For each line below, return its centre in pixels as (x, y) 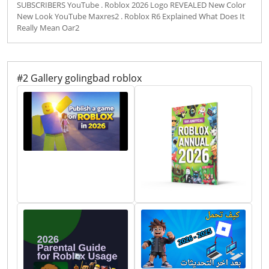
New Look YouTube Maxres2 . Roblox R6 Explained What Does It (131, 17)
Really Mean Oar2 (48, 28)
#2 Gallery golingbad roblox (79, 78)
